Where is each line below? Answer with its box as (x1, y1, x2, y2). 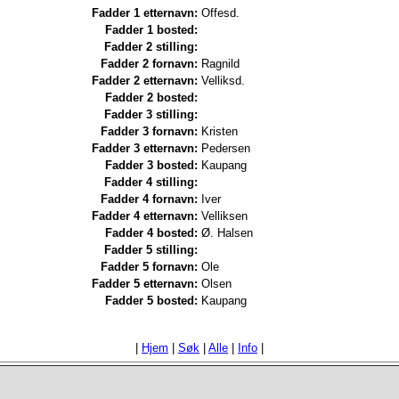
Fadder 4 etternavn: (92, 209, 198, 223)
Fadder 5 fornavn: (101, 260, 198, 273)
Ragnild (201, 57, 240, 70)
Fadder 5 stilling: (104, 243, 198, 256)
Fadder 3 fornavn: (101, 125, 198, 138)
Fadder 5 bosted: (105, 294, 198, 307)
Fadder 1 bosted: (105, 23, 198, 37)
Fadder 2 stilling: (104, 40, 198, 53)
